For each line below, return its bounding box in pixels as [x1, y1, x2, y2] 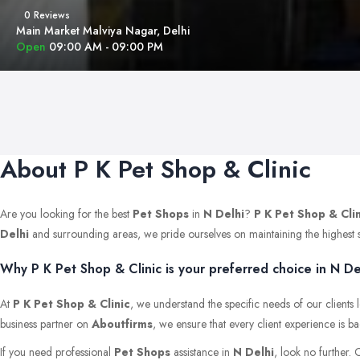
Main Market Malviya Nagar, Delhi [16, 22, 190, 39]
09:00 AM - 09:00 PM [49, 39, 163, 55]
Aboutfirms [92, 315, 153, 332]
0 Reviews [24, 8, 70, 22]
